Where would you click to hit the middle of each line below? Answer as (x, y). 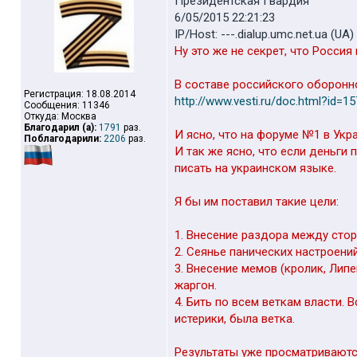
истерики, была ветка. (235, 319)
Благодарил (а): (60, 127)
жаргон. (196, 285)
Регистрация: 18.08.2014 (80, 94)
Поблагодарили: (63, 139)
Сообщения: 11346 (67, 105)
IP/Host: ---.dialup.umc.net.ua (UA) (264, 34)
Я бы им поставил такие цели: (257, 202)
